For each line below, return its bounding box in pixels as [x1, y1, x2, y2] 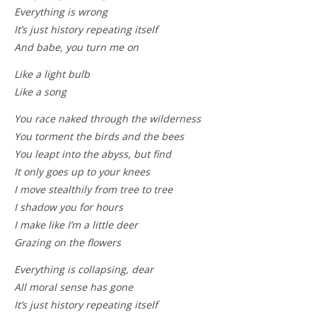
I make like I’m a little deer [14, 217, 138, 231]
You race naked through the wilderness [14, 111, 201, 125]
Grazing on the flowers [14, 235, 121, 249]
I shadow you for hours [14, 200, 123, 214]
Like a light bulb [14, 67, 90, 81]
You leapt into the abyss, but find [14, 146, 171, 161]
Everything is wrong [14, 4, 108, 18]
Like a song [14, 84, 67, 98]
